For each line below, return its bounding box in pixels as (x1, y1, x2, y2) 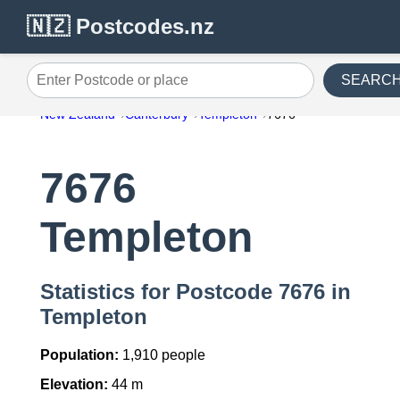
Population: (39, 347, 119, 363)
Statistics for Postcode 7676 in (39, 279, 351, 304)
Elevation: (39, 377, 108, 393)
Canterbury (124, 107, 188, 121)
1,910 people (118, 347, 205, 363)
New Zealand (39, 107, 115, 121)
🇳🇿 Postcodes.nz (27, 14, 214, 38)
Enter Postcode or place (26, 79, 178, 95)
